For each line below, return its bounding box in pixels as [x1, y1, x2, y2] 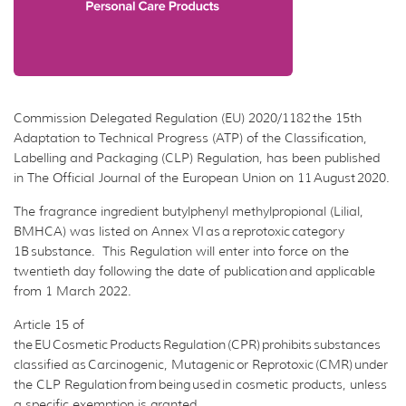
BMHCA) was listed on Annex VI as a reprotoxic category [14, 222, 344, 239]
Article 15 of [14, 315, 84, 333]
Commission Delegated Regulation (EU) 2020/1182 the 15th [14, 109, 362, 126]
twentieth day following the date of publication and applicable [14, 262, 375, 279]
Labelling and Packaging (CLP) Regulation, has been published [14, 149, 380, 166]
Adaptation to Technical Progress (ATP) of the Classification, [14, 129, 367, 146]
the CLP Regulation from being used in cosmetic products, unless [14, 375, 387, 392]
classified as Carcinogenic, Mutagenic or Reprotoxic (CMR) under [14, 355, 388, 372]
